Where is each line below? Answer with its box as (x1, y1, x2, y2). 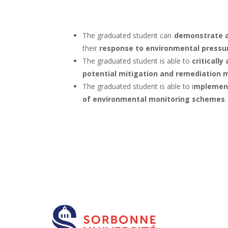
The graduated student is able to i (82, 81, 193, 91)
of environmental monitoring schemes (82, 94, 225, 104)
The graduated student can (82, 30, 174, 40)
